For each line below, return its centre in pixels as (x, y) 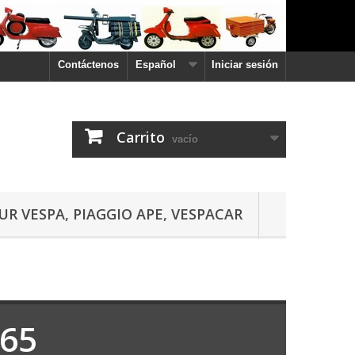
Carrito (141, 137)
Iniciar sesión (245, 65)
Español (156, 65)
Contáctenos (88, 65)
